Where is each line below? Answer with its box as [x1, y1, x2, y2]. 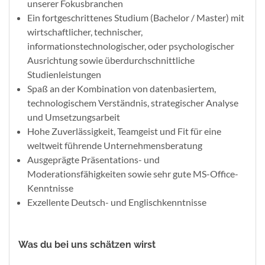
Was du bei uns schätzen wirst [18, 238, 156, 250]
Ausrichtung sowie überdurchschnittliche [27, 54, 195, 66]
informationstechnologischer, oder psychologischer [27, 40, 234, 51]
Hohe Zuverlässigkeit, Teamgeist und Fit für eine [27, 125, 221, 137]
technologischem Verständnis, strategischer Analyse [27, 96, 238, 108]
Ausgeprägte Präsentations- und [27, 153, 160, 165]
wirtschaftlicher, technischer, [27, 25, 143, 37]
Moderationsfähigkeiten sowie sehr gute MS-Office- [27, 167, 238, 179]
